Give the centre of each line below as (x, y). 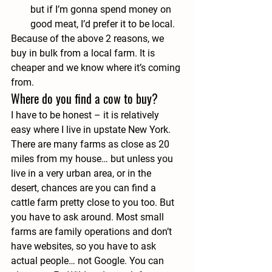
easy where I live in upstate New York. (92, 130)
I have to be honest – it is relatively (86, 115)
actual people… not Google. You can (89, 261)
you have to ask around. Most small (89, 217)
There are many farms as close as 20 (91, 144)
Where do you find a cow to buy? (84, 98)
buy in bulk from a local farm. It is (84, 53)
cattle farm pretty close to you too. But (94, 202)
